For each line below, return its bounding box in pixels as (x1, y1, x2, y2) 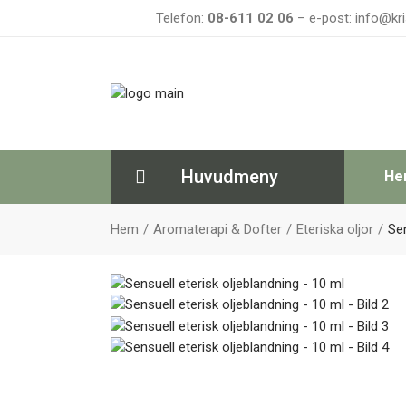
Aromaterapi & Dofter (153, 221, 282, 237)
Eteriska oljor (296, 221, 373, 237)
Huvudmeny (181, 165, 278, 188)
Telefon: (156, 9, 208, 26)
